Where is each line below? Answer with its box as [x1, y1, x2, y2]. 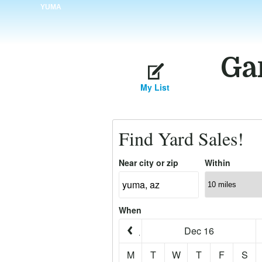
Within [205, 157, 230, 168]
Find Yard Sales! [119, 126, 244, 151]
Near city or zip [119, 157, 178, 168]
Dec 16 [184, 224, 214, 237]
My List [140, 81, 170, 93]
